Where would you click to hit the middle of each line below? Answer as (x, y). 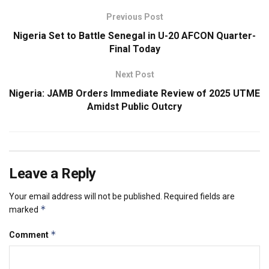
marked (25, 210)
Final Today (134, 49)
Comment (30, 235)
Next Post (134, 75)
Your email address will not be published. (86, 197)
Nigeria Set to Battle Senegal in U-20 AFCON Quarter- (134, 36)
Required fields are (199, 197)
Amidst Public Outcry (134, 107)
